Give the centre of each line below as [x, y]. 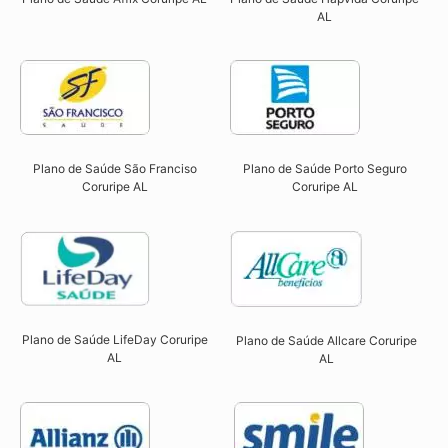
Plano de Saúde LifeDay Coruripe [114, 340]
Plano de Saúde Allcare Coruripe [327, 340]
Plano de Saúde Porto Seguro [324, 169]
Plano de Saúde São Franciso [114, 169]
